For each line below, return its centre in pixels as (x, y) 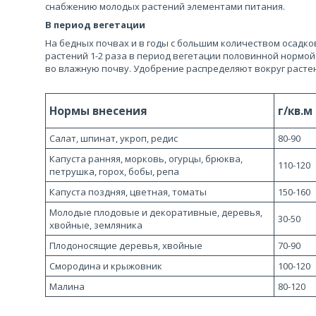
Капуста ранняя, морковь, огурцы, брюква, (146, 159)
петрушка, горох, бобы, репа (114, 171)
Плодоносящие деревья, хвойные (126, 245)
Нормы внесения (98, 111)
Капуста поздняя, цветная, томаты (128, 192)
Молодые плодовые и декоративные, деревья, (156, 212)
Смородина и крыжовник (106, 266)
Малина (67, 286)
